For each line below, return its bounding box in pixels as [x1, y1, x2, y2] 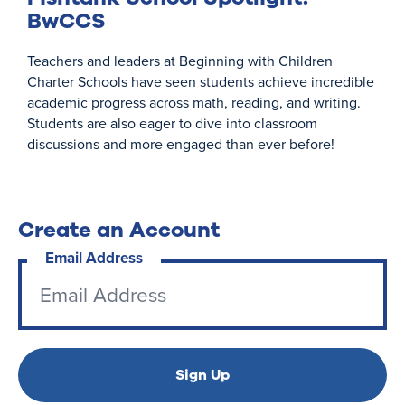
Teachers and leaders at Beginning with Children [27, 51, 333, 71]
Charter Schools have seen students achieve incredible [27, 71, 374, 91]
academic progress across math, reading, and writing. [27, 92, 361, 112]
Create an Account [18, 215, 220, 244]
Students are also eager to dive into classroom [27, 113, 317, 133]
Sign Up [175, 364, 230, 385]
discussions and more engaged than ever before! [27, 134, 338, 154]
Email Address [45, 247, 143, 268]
